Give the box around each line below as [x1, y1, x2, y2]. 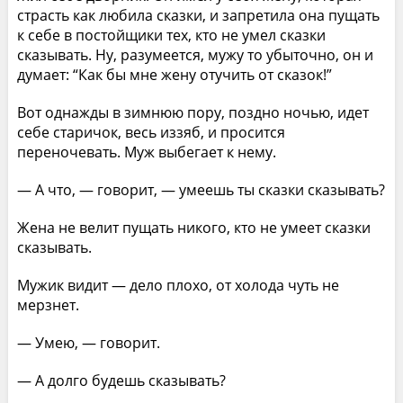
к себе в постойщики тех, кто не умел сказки [16, 24, 326, 45]
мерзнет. [16, 294, 79, 315]
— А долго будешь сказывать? [16, 370, 226, 390]
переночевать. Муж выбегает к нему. [16, 141, 276, 162]
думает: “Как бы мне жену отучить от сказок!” [16, 64, 332, 85]
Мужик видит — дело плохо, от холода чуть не [16, 274, 339, 295]
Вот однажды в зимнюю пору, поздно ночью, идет [16, 102, 369, 122]
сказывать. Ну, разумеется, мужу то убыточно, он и [16, 44, 373, 65]
